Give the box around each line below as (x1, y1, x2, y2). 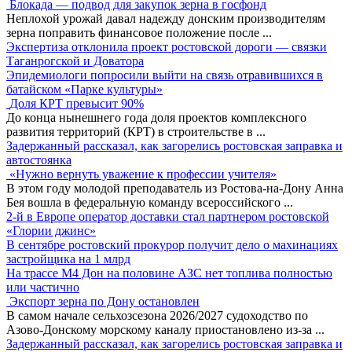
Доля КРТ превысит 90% (9, 96, 144, 110)
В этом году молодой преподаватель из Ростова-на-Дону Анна (6, 181, 343, 195)
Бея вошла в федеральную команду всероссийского (6, 195, 284, 209)
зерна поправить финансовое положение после (6, 25, 262, 39)
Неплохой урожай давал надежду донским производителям (6, 11, 325, 25)
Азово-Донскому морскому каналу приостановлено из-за (6, 322, 315, 336)
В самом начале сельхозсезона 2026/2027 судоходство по (6, 308, 308, 322)
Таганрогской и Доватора (6, 53, 144, 68)
